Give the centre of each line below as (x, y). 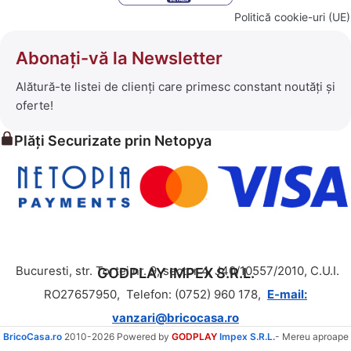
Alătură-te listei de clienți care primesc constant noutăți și (175, 86)
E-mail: (287, 294)
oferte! (34, 105)
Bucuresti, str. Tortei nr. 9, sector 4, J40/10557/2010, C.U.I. (177, 270)
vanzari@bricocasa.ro (175, 317)
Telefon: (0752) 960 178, (195, 294)
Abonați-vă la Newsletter (119, 58)
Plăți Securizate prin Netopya (113, 140)
